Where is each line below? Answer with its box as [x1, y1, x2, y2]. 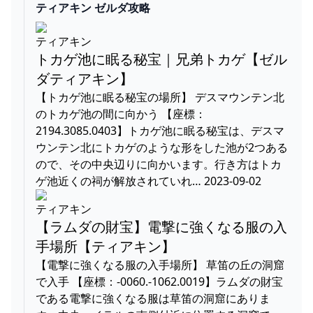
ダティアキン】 [36, 68, 133, 88]
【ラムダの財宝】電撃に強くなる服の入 [36, 217, 287, 236]
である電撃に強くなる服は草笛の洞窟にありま [36, 290, 270, 306]
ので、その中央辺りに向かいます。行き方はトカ [36, 156, 282, 172]
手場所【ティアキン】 [36, 236, 175, 256]
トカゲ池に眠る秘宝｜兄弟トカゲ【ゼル [36, 49, 287, 68]
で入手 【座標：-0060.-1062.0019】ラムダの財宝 [36, 273, 283, 289]
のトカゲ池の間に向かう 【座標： [36, 105, 206, 122]
